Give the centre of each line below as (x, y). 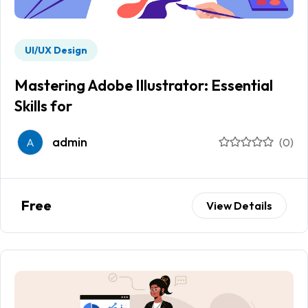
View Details (239, 206)
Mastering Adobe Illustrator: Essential (144, 86)
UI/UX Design (56, 51)
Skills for (43, 106)
